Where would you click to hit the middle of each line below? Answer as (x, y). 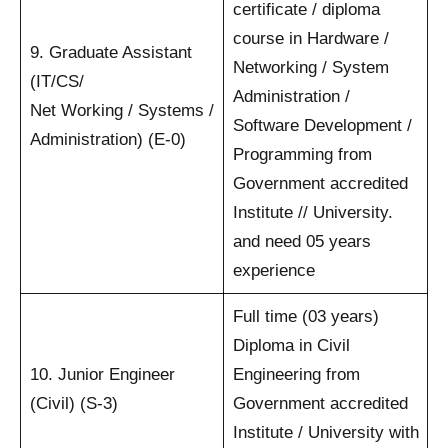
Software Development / (322, 125)
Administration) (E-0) (107, 139)
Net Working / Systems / (121, 110)
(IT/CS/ (56, 81)
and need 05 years (301, 241)
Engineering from (296, 374)
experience (273, 270)
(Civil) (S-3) (73, 403)
